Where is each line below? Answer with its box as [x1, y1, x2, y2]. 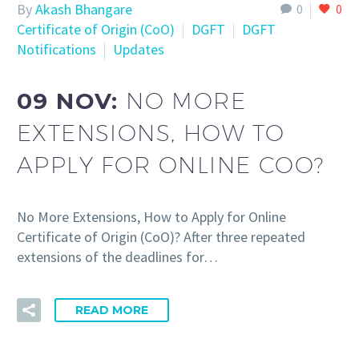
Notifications [17, 40, 96, 59]
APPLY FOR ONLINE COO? [17, 151, 325, 178]
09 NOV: [17, 87, 127, 115]
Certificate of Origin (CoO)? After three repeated [17, 227, 305, 246]
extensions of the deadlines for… [17, 247, 218, 266]
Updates [113, 40, 164, 59]
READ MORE [75, 303, 148, 318]
